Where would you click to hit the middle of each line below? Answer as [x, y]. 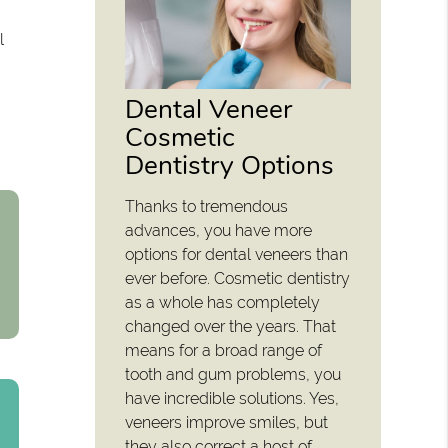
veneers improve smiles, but [227, 423]
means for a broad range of [224, 351]
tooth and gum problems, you [233, 375]
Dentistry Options [230, 165]
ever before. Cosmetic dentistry [238, 279]
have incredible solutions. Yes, [232, 399]
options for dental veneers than [237, 255]
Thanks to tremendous [207, 207]
